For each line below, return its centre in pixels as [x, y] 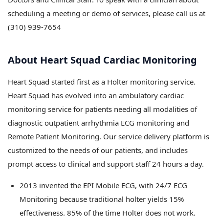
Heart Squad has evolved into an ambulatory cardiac [96, 96]
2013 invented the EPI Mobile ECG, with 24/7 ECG [103, 186]
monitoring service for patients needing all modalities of [102, 109]
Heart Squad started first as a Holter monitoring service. [102, 82]
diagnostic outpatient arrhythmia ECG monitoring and [99, 123]
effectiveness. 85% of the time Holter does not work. [108, 213]
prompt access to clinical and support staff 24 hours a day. [106, 164]
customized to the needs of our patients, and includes [98, 150]
